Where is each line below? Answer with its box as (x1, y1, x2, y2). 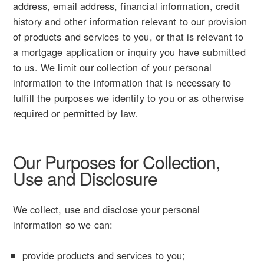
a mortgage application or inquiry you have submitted (12, 45, 246, 60)
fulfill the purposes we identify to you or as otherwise (12, 91, 245, 105)
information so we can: (12, 217, 113, 232)
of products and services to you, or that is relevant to (12, 29, 244, 44)
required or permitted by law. (12, 106, 138, 121)
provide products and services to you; (22, 248, 186, 263)
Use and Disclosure (12, 166, 157, 192)
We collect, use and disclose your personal (12, 202, 200, 217)
